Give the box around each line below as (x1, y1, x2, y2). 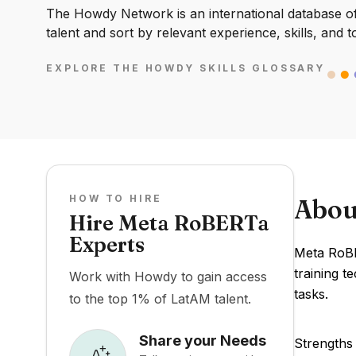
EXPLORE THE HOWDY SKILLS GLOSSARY (46, 62, 326, 75)
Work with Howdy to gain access (69, 269, 267, 284)
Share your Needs (139, 331, 266, 349)
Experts (69, 232, 145, 257)
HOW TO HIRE (69, 192, 162, 204)
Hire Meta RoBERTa (69, 211, 269, 236)
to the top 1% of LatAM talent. (69, 291, 251, 307)
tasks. (293, 286, 328, 302)
